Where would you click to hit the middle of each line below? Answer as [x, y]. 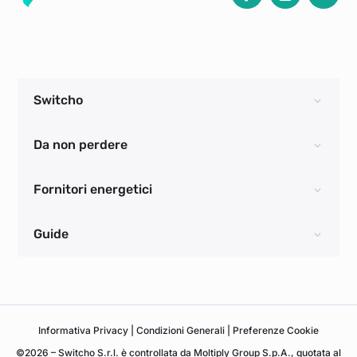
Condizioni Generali [182, 331]
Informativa [65, 331]
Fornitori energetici [93, 190]
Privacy [111, 331]
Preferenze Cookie [276, 331]
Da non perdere [81, 145]
